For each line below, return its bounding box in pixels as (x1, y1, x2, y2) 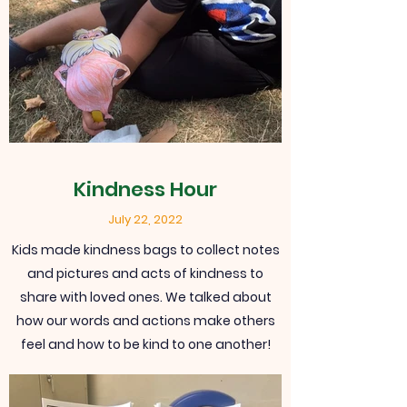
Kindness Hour (74, 175, 217, 203)
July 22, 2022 (108, 211, 183, 228)
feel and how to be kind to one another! (20, 335, 271, 353)
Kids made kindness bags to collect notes (11, 241, 280, 259)
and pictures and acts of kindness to (27, 264, 263, 283)
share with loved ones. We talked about (19, 288, 272, 306)
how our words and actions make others (15, 312, 275, 330)
